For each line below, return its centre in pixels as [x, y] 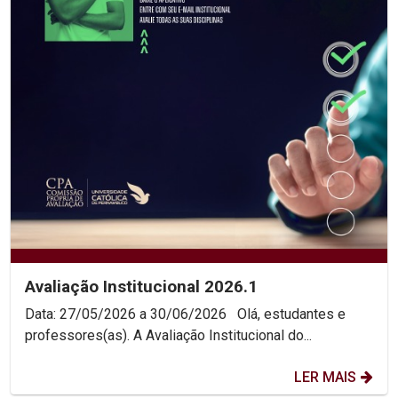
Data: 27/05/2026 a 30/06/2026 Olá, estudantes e [127, 314]
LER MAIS [325, 378]
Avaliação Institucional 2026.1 [141, 287]
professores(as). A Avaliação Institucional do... [223, 336]
